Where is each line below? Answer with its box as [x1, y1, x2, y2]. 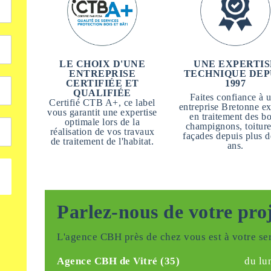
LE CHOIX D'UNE [59, 59, 145, 69]
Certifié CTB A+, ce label [49, 97, 155, 108]
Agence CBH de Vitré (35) [57, 255, 180, 267]
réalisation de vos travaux [50, 126, 155, 137]
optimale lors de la [64, 117, 140, 127]
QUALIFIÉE [73, 88, 131, 98]
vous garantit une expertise [47, 107, 157, 117]
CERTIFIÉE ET [65, 78, 139, 88]
